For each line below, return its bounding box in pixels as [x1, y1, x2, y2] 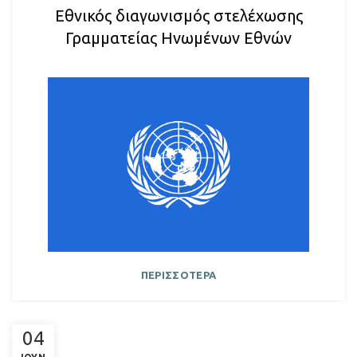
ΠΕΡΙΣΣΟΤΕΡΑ [140, 269, 217, 280]
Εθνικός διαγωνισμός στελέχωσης [54, 6, 303, 25]
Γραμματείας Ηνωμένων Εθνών [65, 29, 292, 48]
